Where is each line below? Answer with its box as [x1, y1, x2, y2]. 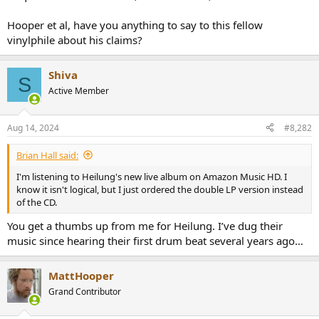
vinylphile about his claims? [7, 33, 142, 47]
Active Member [48, 85, 109, 97]
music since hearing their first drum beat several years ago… [7, 234, 303, 248]
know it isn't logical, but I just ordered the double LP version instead [16, 182, 303, 196]
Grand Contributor [48, 286, 121, 298]
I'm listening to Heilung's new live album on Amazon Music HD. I [16, 169, 287, 183]
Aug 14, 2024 [7, 121, 59, 134]
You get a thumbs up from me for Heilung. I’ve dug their [7, 219, 283, 233]
